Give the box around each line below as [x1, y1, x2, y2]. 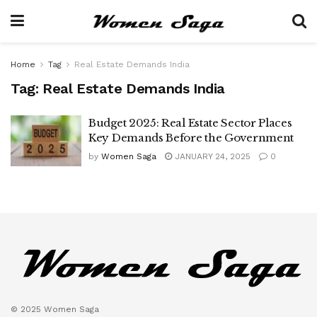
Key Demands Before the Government [88, 131, 294, 144]
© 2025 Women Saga [11, 304, 99, 314]
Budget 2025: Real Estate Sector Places [88, 116, 292, 129]
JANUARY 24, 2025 [172, 151, 250, 161]
